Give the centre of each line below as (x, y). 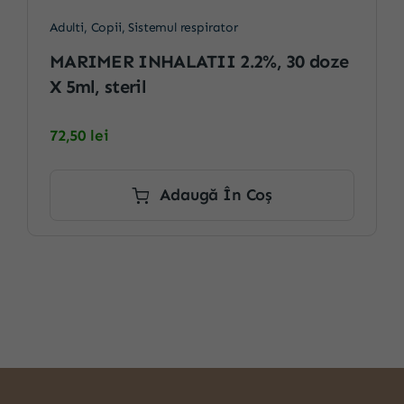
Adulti (66, 27)
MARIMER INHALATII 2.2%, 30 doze (199, 62)
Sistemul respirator (183, 27)
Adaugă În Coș (216, 195)
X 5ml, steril (97, 87)
